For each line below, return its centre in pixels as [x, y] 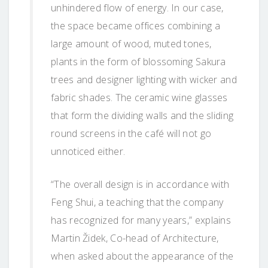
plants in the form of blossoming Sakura [138, 61]
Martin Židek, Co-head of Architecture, [135, 238]
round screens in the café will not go [131, 133]
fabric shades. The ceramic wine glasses [139, 97]
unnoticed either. [88, 151]
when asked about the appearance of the [142, 256]
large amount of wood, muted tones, [131, 43]
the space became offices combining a [135, 25]
